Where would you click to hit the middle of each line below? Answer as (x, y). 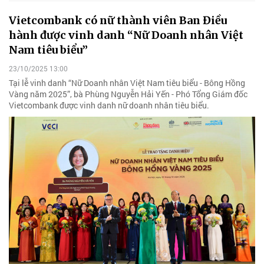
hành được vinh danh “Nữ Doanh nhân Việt (126, 35)
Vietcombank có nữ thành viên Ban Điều (118, 21)
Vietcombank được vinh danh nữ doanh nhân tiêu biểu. (109, 105)
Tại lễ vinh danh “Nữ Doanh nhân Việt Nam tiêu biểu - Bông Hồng (127, 82)
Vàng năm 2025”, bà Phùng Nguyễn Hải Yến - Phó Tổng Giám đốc (128, 94)
